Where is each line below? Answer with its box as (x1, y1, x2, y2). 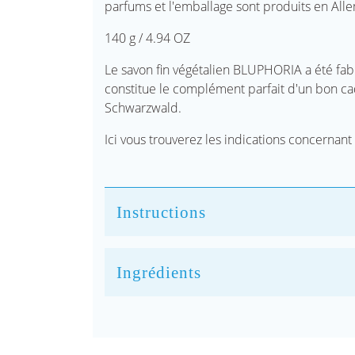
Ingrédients (116, 263, 202, 281)
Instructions (116, 203, 207, 221)
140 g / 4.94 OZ (105, 29, 190, 47)
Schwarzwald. (105, 99, 181, 116)
